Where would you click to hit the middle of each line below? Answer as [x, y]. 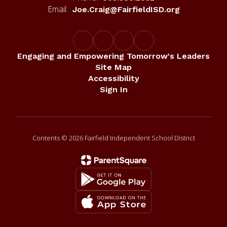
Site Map [113, 67]
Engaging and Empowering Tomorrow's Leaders [113, 56]
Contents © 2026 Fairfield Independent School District [113, 138]
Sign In [113, 90]
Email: [58, 9]
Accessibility [113, 79]
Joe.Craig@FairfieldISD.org [126, 10]
